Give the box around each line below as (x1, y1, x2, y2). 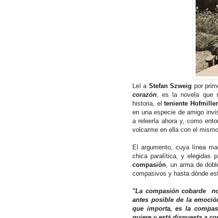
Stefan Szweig (148, 82, 192, 90)
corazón (132, 91, 157, 98)
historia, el (132, 99, 164, 107)
